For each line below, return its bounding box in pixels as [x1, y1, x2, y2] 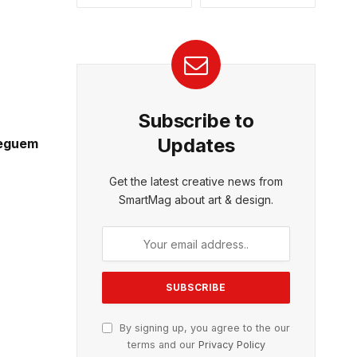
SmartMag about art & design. [119, 193, 273, 206]
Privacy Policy [198, 339, 265, 351]
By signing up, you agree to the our [116, 322, 290, 334]
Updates [157, 134, 235, 157]
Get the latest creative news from [109, 175, 283, 188]
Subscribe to [138, 109, 254, 132]
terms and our [127, 339, 198, 351]
